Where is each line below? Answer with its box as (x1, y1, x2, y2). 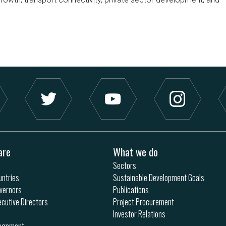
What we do (113, 144, 158, 160)
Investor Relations (113, 208, 165, 220)
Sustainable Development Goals (113, 172, 204, 184)
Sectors (113, 159, 136, 172)
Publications (113, 184, 149, 196)
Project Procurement (113, 196, 174, 208)
